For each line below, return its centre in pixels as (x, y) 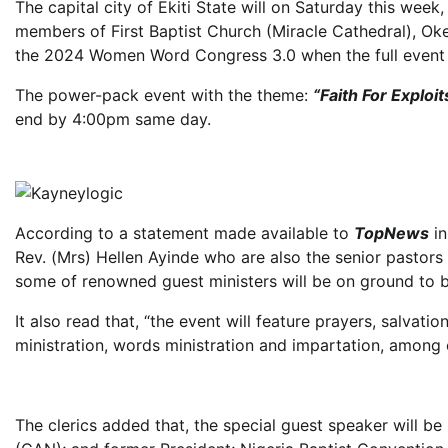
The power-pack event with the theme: (164, 95)
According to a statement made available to (184, 233)
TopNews (391, 233)
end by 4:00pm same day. (113, 119)
